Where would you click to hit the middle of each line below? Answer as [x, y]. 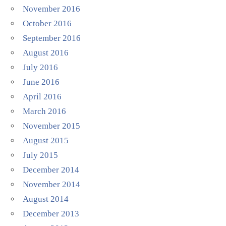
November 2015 [52, 126]
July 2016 [41, 67]
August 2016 [46, 52]
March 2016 [45, 111]
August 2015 [46, 140]
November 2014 [52, 184]
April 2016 [42, 96]
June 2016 [41, 82]
